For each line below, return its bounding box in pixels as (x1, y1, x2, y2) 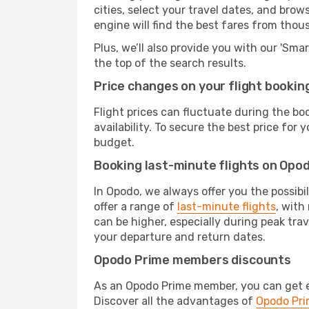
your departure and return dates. (94, 230, 266, 243)
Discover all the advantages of (94, 295, 256, 308)
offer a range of (94, 200, 177, 213)
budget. (94, 136, 134, 149)
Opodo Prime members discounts (94, 252, 291, 268)
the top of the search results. (94, 57, 246, 70)
